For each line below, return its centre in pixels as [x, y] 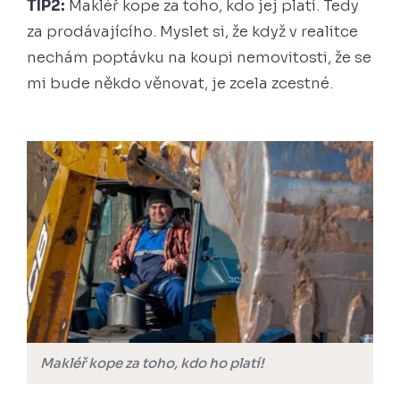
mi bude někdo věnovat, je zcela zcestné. [182, 83]
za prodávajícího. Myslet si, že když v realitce [192, 31]
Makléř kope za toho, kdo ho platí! [154, 363]
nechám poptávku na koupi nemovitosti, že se [199, 57]
